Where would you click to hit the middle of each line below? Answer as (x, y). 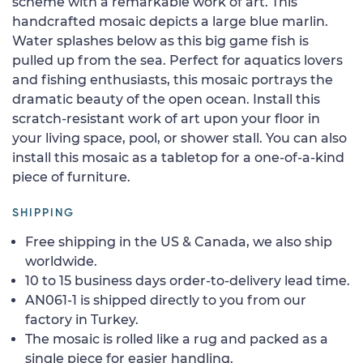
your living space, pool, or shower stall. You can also (179, 138)
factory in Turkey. (82, 319)
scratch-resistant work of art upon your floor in (166, 118)
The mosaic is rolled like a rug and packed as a (177, 339)
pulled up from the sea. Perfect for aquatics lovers (177, 60)
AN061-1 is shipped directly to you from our (166, 300)
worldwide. (61, 261)
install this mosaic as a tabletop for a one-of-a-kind (178, 157)
